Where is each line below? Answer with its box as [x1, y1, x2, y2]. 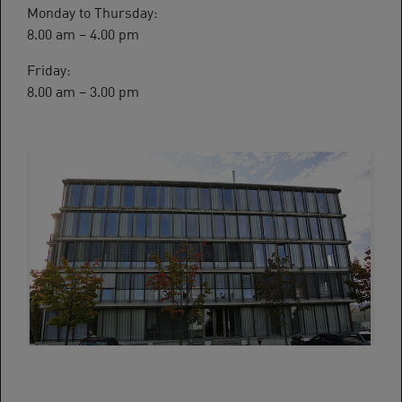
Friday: [27, 58, 71, 79]
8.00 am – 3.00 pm [27, 80, 139, 100]
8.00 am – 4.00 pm [27, 22, 139, 43]
